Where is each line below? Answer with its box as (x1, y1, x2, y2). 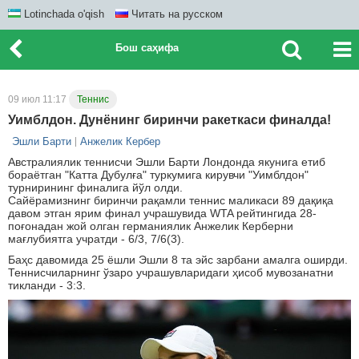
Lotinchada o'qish (21, 8, 104, 20)
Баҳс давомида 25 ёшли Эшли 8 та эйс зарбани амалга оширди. (8, 253, 348, 266)
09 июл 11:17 (8, 94, 69, 105)
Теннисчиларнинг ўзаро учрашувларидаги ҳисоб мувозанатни (8, 266, 333, 279)
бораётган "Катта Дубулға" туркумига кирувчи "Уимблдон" (8, 168, 309, 181)
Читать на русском (128, 8, 223, 20)
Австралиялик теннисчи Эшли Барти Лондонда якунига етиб (8, 155, 325, 168)
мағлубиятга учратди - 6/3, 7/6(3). (8, 232, 184, 245)
